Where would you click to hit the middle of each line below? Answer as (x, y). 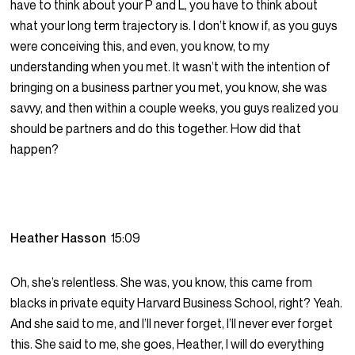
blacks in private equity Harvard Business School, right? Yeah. (177, 303)
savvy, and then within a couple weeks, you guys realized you (175, 108)
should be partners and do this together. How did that (156, 129)
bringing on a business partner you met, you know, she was (169, 88)
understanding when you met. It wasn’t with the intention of (171, 67)
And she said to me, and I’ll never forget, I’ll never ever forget (172, 324)
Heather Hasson (61, 238)
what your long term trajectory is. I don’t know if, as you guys (174, 26)
